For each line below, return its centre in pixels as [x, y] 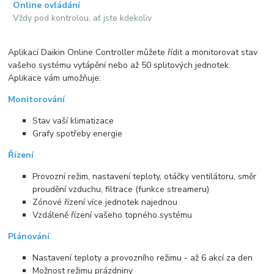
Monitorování [37, 99]
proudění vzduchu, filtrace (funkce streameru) [121, 189]
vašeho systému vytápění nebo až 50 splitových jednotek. [120, 65]
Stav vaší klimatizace [73, 120]
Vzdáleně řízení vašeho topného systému [113, 215]
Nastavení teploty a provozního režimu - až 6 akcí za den [143, 257]
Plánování [29, 236]
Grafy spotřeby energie [78, 133]
